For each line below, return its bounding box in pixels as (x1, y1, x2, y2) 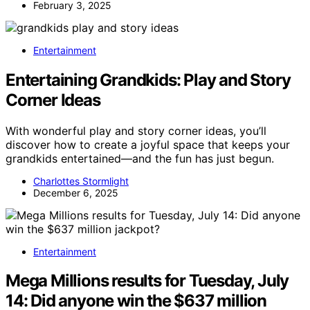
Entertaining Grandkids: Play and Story (6, 69, 291, 90)
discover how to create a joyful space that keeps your (6, 137, 290, 152)
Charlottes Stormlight (33, 174, 129, 187)
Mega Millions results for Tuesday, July (6, 271, 289, 291)
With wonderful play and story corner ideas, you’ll (6, 123, 266, 138)
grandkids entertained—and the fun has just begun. (6, 151, 274, 165)
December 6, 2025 (33, 186, 118, 199)
